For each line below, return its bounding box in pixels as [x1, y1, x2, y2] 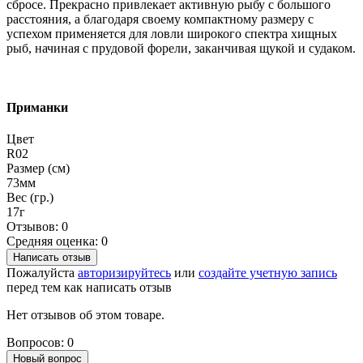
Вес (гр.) [6, 190, 53, 205]
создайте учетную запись [199, 266, 337, 280]
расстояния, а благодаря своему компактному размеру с [6, 11, 314, 26]
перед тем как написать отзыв [6, 280, 172, 295]
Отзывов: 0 [6, 220, 68, 234]
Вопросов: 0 [6, 335, 74, 350]
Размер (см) [6, 161, 70, 176]
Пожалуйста [6, 266, 78, 280]
